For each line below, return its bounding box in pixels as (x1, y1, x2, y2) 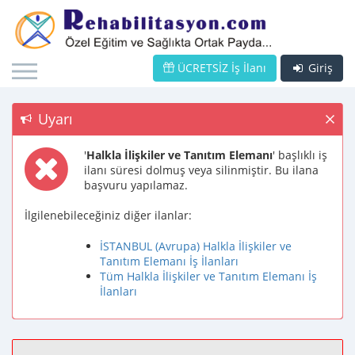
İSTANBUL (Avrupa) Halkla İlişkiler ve (100, 239, 292, 254)
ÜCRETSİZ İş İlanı (174, 60, 266, 75)
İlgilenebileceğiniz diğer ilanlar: (25, 208, 192, 223)
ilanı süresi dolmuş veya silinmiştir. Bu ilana (84, 162, 319, 177)
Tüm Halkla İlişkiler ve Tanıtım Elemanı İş (100, 269, 317, 284)
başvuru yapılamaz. (84, 177, 188, 193)
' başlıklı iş (273, 147, 327, 162)
